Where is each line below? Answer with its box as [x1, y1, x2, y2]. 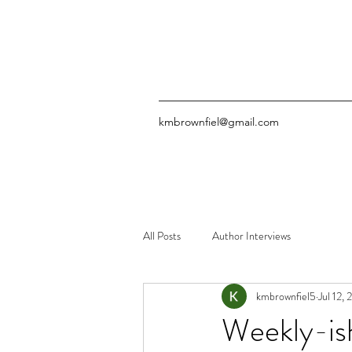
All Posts [143, 227, 181, 244]
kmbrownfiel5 [256, 288, 316, 304]
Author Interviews [212, 227, 291, 244]
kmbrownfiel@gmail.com [159, 115, 279, 129]
